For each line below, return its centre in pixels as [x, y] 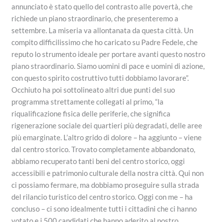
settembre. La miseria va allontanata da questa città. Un [103, 30]
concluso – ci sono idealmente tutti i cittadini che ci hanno [104, 209]
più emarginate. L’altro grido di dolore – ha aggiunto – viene [107, 138]
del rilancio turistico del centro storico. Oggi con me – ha [102, 197]
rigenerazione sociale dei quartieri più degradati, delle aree [107, 126]
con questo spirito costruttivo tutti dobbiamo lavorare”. [100, 78]
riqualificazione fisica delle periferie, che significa [91, 114]
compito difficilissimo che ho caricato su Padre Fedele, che [105, 42]
